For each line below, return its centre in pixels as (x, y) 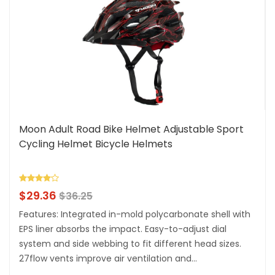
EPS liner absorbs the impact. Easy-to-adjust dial (123, 229)
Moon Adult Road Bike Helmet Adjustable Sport (131, 130)
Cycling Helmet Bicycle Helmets (96, 144)
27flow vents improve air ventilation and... (108, 259)
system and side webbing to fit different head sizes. (130, 244)
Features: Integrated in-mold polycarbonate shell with (135, 215)
